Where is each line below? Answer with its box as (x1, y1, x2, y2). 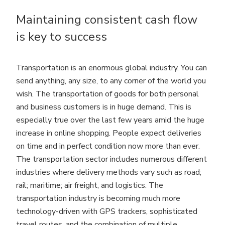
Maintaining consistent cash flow (16, 12, 197, 28)
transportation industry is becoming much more (16, 193, 180, 204)
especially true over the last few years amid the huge (16, 115, 204, 126)
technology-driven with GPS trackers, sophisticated (16, 206, 197, 217)
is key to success (16, 29, 107, 45)
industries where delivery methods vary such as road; (16, 167, 201, 178)
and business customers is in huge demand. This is (16, 101, 191, 113)
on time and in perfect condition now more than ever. (16, 141, 200, 152)
